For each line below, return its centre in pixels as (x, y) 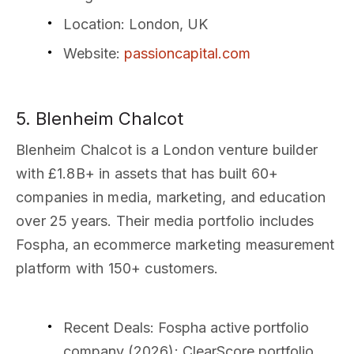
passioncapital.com (187, 54)
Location (92, 24)
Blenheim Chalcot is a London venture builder (167, 149)
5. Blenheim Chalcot (100, 118)
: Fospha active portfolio (230, 327)
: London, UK (164, 24)
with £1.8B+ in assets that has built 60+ (147, 173)
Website (90, 54)
